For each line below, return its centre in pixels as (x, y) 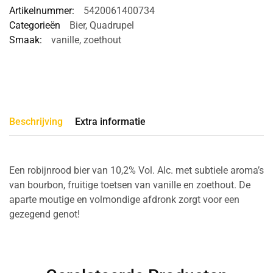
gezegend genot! (44, 214)
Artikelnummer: (42, 10)
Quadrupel (112, 25)
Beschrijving (36, 121)
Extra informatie (110, 121)
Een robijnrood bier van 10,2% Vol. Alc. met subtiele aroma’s (136, 170)
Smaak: (26, 40)
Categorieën (35, 25)
